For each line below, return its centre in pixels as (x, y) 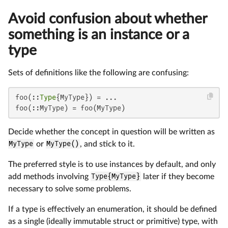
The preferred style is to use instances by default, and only (112, 164)
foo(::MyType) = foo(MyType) (70, 108)
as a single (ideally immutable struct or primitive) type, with (113, 221)
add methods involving (49, 176)
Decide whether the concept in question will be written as (111, 132)
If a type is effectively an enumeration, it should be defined (112, 209)
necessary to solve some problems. (70, 189)
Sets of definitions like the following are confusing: (98, 73)
